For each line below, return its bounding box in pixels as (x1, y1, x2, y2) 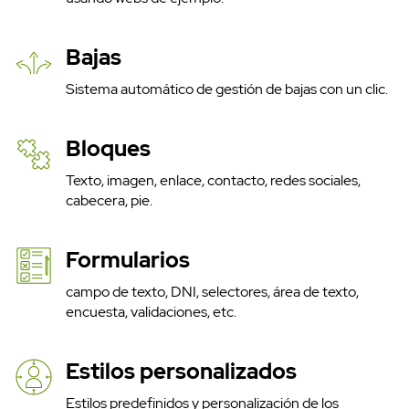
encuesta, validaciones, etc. (66, 302, 236, 322)
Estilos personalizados (66, 357, 297, 386)
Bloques (66, 134, 151, 163)
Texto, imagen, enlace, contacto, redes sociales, (66, 171, 361, 191)
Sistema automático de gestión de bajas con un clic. (66, 79, 388, 100)
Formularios (66, 246, 190, 275)
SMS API (173, 191, 236, 213)
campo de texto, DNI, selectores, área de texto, (66, 282, 359, 302)
